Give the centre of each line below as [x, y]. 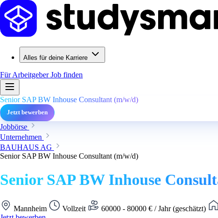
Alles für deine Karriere [55, 58]
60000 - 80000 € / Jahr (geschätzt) [154, 208]
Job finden [67, 75]
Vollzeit [74, 208]
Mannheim [30, 208]
